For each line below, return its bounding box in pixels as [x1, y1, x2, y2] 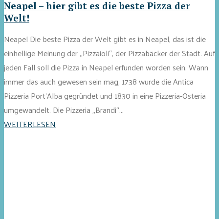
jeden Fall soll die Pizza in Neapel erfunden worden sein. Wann [4, 60, 208, 74]
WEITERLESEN [4, 116, 56, 131]
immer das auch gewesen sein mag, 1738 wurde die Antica [4, 74, 194, 88]
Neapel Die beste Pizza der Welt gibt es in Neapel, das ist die [4, 31, 206, 46]
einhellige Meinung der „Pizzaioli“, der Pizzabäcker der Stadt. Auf [4, 45, 215, 60]
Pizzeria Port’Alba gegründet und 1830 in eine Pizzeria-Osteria [4, 88, 206, 103]
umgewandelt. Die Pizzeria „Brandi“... [4, 102, 124, 117]
